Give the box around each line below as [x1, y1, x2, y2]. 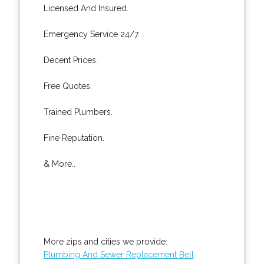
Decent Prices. [43, 55, 98, 65]
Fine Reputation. [43, 133, 104, 143]
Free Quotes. [43, 81, 92, 91]
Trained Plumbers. [43, 107, 113, 117]
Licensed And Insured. [43, 3, 128, 13]
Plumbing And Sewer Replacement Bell [43, 249, 194, 259]
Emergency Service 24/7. [43, 29, 140, 39]
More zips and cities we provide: [43, 236, 167, 246]
